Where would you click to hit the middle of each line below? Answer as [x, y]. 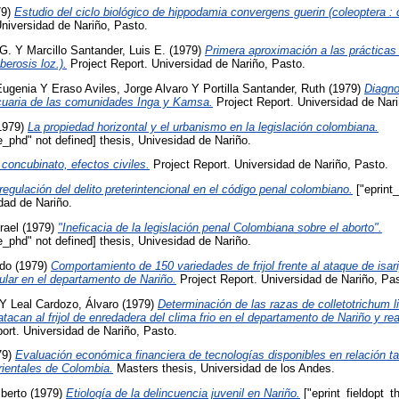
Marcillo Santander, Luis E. [96, 51]
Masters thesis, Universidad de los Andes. [224, 369]
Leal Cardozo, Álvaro [65, 304]
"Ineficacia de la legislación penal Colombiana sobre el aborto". [220, 228]
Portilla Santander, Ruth [264, 88]
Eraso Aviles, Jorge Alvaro [120, 88]
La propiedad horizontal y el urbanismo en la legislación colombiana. [203, 126]
